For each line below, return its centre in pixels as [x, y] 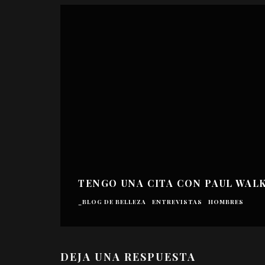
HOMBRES [226, 201]
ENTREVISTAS [177, 201]
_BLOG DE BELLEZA [112, 201]
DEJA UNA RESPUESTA [128, 256]
